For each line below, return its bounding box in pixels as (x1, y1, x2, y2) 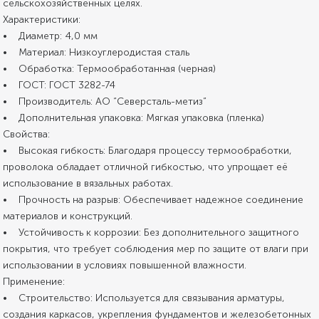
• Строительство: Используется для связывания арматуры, (3, 291, 286, 304)
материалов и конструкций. (3, 209, 133, 222)
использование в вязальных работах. (3, 177, 174, 189)
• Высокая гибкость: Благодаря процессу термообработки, (3, 144, 293, 157)
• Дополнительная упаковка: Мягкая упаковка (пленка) (3, 111, 265, 124)
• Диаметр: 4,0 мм (3, 29, 98, 42)
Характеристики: (3, 13, 81, 26)
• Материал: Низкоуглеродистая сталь (3, 46, 190, 58)
